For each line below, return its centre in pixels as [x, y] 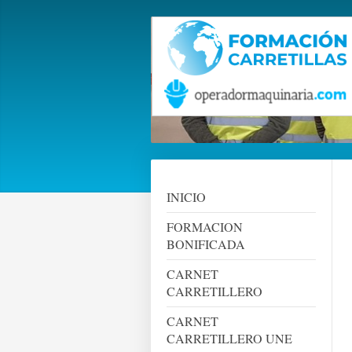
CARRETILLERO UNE [229, 338]
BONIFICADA [206, 244]
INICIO [186, 197]
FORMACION [205, 227]
